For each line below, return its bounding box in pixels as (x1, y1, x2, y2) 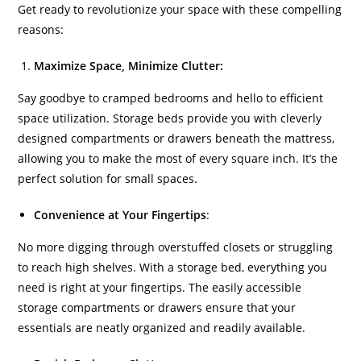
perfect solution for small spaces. (18, 171, 198, 186)
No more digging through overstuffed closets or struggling (18, 239, 334, 255)
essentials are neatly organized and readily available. (18, 320, 306, 335)
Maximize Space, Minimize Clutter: (34, 58, 224, 73)
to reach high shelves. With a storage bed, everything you (18, 259, 328, 275)
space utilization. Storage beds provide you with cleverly (18, 110, 322, 126)
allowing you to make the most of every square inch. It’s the (18, 151, 338, 166)
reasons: (18, 22, 64, 37)
